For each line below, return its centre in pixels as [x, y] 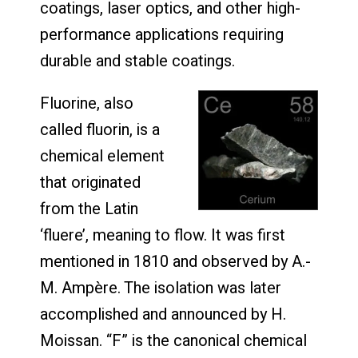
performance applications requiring [162, 35]
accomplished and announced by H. [163, 315]
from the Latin [89, 209]
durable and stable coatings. [137, 62]
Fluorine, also [87, 104]
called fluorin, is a [100, 130]
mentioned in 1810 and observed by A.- [175, 262]
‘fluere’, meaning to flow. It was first [163, 236]
